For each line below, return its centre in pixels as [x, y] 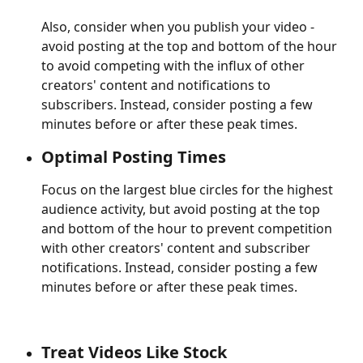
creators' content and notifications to [158, 85]
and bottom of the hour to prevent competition [188, 229]
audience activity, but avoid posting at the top [182, 209]
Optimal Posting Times [134, 157]
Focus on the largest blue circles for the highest [189, 190]
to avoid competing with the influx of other [175, 66]
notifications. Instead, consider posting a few [181, 268]
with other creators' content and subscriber [177, 248]
